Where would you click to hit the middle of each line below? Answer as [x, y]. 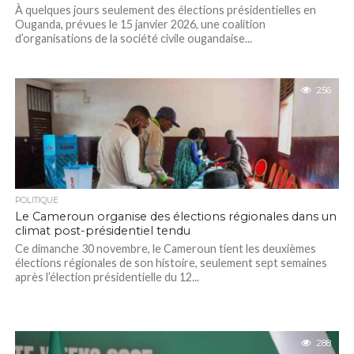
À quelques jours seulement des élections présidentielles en [165, 10]
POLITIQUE [36, 200]
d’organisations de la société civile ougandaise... [133, 38]
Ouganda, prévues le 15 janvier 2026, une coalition [140, 24]
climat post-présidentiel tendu [102, 231]
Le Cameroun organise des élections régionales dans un [175, 217]
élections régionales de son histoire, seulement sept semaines [171, 263]
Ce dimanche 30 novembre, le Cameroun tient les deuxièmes [165, 249]
